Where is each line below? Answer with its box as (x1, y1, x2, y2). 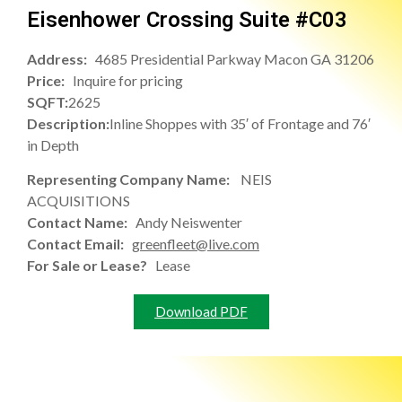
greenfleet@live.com (132, 235, 259, 253)
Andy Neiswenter (135, 214, 242, 232)
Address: (27, 50, 95, 68)
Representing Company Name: (27, 170, 240, 188)
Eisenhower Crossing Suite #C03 (27, 7, 347, 33)
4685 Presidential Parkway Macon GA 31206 (95, 50, 374, 68)
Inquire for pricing (73, 72, 183, 90)
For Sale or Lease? (27, 257, 155, 275)
